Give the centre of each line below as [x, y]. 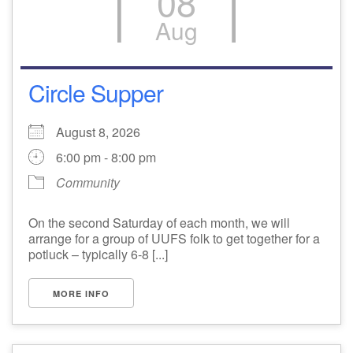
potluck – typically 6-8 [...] [98, 254]
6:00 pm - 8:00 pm [106, 157]
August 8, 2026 [104, 132]
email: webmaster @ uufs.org [105, 26]
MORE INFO [81, 294]
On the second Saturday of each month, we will [159, 223]
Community [88, 182]
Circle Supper [96, 93]
